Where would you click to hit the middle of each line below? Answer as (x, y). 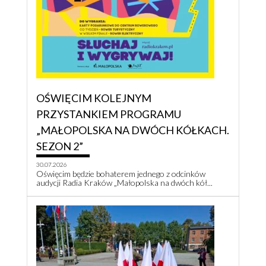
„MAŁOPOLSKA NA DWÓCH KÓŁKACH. (133, 130)
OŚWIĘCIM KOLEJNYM (94, 98)
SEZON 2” (60, 146)
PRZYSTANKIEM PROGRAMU (109, 114)
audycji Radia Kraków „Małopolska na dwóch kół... (124, 183)
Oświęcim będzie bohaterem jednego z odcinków (121, 174)
